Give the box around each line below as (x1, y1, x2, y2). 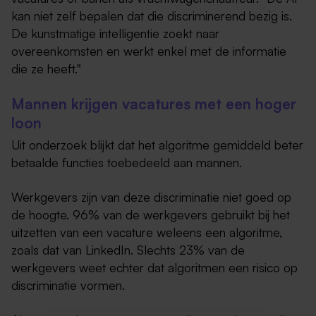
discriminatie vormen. (11, 276, 125, 293)
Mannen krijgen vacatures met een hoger (11, 94, 296, 113)
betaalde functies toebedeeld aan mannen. (11, 154, 242, 170)
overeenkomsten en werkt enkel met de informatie (11, 42, 286, 59)
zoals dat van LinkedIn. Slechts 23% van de (11, 241, 245, 257)
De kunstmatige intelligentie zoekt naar (11, 25, 219, 41)
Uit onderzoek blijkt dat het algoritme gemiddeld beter (11, 136, 303, 152)
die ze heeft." (11, 60, 81, 76)
